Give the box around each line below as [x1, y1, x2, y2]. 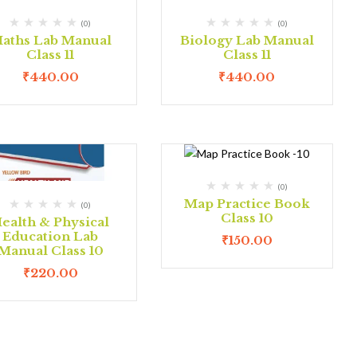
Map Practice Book [183, 195, 310, 211]
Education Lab [2, 228, 99, 244]
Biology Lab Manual [179, 32, 314, 48]
